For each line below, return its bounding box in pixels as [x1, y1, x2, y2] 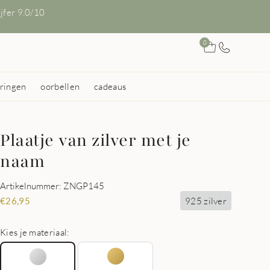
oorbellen [40, 81, 80, 92]
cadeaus [94, 81, 127, 92]
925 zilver [185, 195, 227, 206]
